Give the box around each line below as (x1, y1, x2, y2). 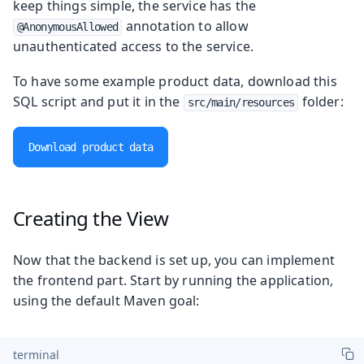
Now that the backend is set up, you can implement (13, 250, 335, 269)
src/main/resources (187, 95, 295, 109)
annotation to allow (122, 16, 249, 35)
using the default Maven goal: (13, 291, 200, 310)
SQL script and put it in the (13, 92, 184, 110)
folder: (298, 92, 344, 110)
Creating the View (12, 204, 169, 232)
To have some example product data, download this (13, 71, 337, 90)
